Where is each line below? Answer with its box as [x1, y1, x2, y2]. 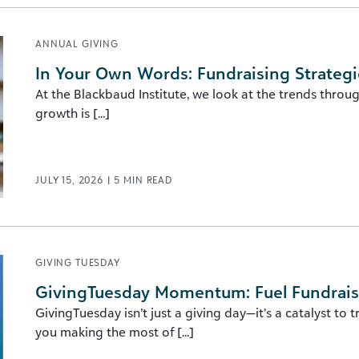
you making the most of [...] [35, 324, 194, 340]
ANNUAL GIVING [35, 38, 119, 50]
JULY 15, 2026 [35, 174, 107, 186]
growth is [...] [35, 105, 110, 121]
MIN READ [123, 174, 172, 186]
